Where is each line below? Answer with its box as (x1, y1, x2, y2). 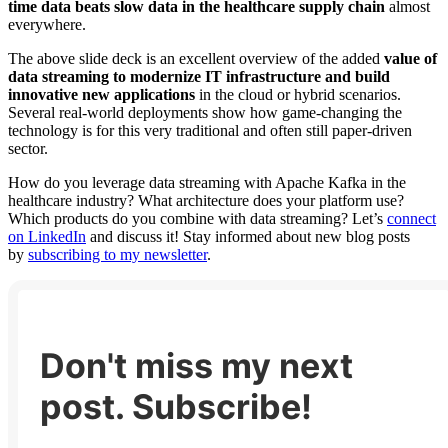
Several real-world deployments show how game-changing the (8, 103, 402, 121)
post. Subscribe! (40, 385, 312, 427)
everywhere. (8, 15, 86, 33)
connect (387, 209, 436, 227)
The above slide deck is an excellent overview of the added (8, 49, 384, 67)
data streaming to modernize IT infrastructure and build (8, 67, 390, 85)
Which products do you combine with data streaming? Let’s (8, 209, 387, 227)
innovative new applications (8, 85, 195, 103)
